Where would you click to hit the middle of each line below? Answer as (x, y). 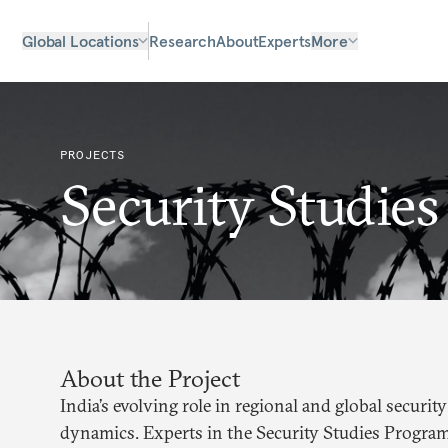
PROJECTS (93, 154)
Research (183, 41)
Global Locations (80, 41)
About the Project (150, 378)
